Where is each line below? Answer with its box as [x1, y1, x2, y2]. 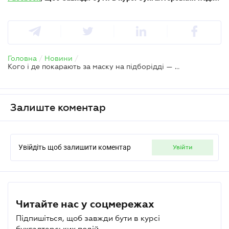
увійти [176, 143, 193, 151]
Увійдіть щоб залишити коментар [18, 143, 131, 151]
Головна [8, 54, 37, 62]
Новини [44, 54, 73, 62]
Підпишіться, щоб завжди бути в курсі [16, 213, 160, 222]
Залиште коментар [10, 101, 106, 113]
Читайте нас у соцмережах [16, 198, 154, 210]
